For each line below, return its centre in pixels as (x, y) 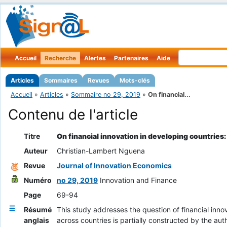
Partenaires (131, 58)
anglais (36, 220)
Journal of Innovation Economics (114, 166)
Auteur (35, 151)
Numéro (37, 180)
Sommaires (61, 80)
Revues (99, 80)
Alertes (95, 58)
